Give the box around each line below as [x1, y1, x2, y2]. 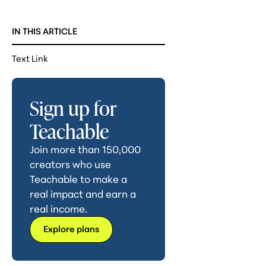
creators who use [29, 157, 111, 170]
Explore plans [43, 223, 99, 234]
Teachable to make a [29, 172, 127, 185]
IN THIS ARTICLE [12, 25, 78, 36]
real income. [29, 202, 87, 215]
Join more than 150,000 [29, 142, 141, 156]
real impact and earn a [29, 187, 136, 200]
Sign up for [29, 92, 116, 122]
